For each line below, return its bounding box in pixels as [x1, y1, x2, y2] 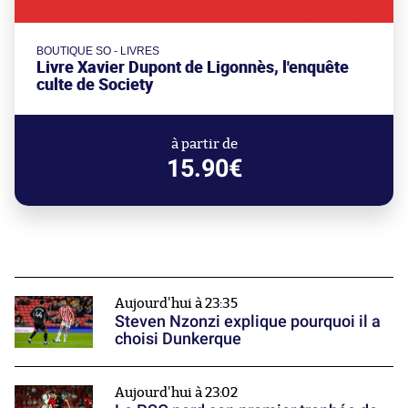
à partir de [170, 137, 238, 151]
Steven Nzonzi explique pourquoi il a [115, 311, 381, 331]
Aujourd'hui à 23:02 [115, 385, 238, 400]
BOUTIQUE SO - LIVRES [36, 44, 159, 57]
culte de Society [36, 73, 153, 95]
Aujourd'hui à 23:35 [115, 296, 238, 311]
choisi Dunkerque [115, 328, 241, 348]
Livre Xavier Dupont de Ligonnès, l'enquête [36, 56, 349, 77]
